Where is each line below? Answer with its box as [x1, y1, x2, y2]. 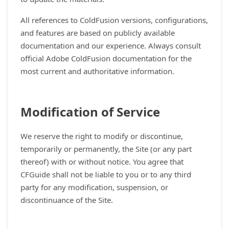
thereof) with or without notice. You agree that [20, 156, 184, 167]
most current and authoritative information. [20, 66, 174, 76]
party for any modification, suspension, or [20, 182, 168, 192]
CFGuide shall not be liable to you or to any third [20, 169, 191, 179]
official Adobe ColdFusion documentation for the [20, 53, 192, 63]
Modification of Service [20, 103, 160, 120]
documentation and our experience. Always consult [20, 40, 201, 51]
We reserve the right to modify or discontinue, [20, 131, 183, 141]
